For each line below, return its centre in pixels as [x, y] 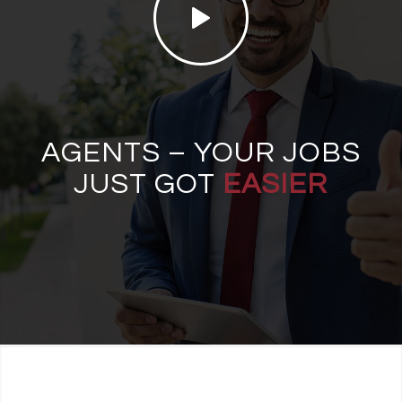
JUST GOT [149, 185]
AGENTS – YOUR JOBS [201, 153]
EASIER [275, 185]
